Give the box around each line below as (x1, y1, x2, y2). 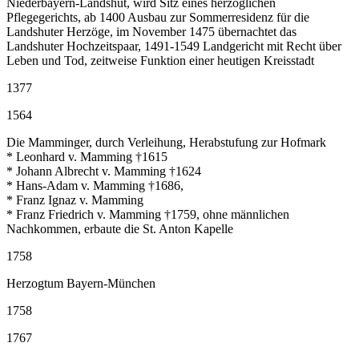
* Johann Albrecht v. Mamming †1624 (6, 164, 201, 179)
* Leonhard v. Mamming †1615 (6, 150, 167, 164)
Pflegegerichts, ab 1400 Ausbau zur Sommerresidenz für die (6, 10, 309, 25)
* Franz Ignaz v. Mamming (6, 193, 143, 208)
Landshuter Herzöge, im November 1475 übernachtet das (6, 25, 296, 39)
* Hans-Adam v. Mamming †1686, (6, 179, 184, 193)
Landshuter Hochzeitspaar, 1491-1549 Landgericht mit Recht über (6, 39, 341, 54)
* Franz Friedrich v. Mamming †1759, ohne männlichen (6, 208, 289, 222)
